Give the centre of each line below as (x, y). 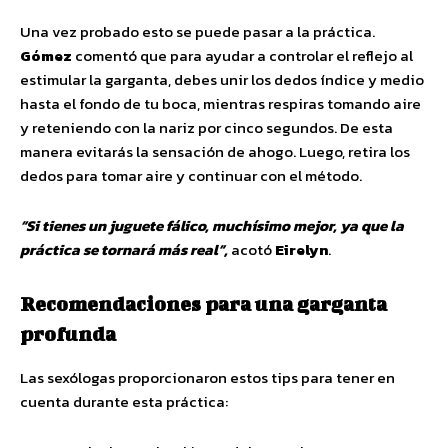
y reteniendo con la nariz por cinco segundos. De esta (206, 127)
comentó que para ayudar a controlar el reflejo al (242, 55)
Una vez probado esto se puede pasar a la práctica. (197, 31)
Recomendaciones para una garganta (203, 303)
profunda (68, 333)
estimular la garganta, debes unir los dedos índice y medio (222, 79)
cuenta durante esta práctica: (124, 401)
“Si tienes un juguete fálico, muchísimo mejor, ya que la (212, 225)
